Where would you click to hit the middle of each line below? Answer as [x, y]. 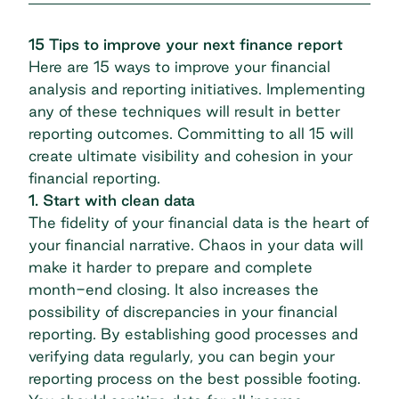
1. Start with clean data [112, 200]
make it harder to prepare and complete [171, 267]
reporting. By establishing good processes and [193, 334]
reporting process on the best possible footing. [195, 379]
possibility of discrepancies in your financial [183, 312]
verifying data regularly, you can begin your [182, 356]
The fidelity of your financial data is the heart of [199, 223]
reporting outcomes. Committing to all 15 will [191, 134]
